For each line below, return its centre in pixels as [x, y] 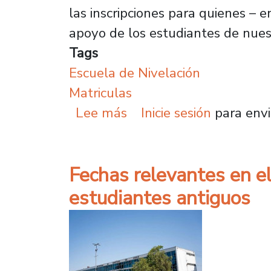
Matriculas [100, 93]
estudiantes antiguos [160, 198]
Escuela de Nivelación [135, 73]
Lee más [102, 113]
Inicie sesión [176, 113]
